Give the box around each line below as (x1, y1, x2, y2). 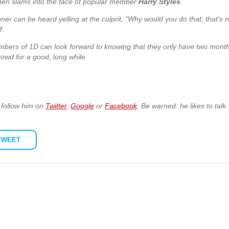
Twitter (45, 101, 66, 110)
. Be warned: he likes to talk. (137, 101, 228, 110)
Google (71, 101, 94, 110)
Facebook (105, 101, 137, 110)
